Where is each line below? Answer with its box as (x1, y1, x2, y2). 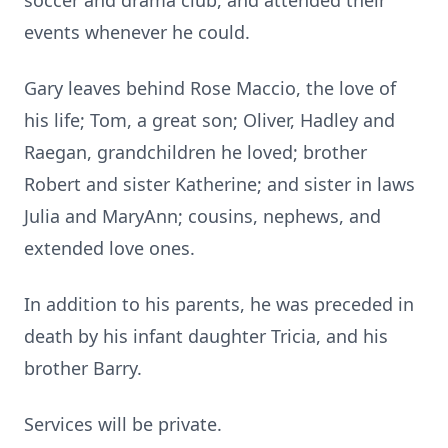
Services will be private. (24, 412, 222, 436)
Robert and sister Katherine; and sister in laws (24, 172, 415, 196)
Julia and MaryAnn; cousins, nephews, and (24, 204, 381, 228)
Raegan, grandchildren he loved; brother (24, 140, 367, 164)
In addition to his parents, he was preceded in (24, 292, 414, 316)
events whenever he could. (24, 20, 250, 44)
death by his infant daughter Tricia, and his (24, 324, 388, 348)
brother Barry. (24, 356, 142, 380)
